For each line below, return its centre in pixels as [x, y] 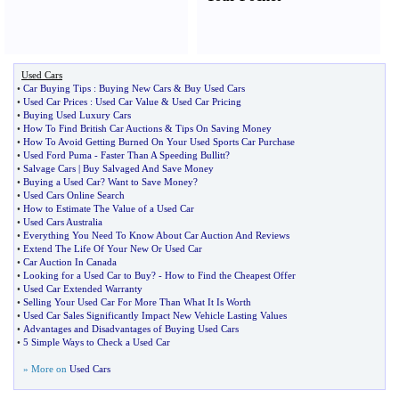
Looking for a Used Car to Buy [87, 275]
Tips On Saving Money [224, 128]
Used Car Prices [55, 102]
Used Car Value [127, 102]
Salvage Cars [49, 168]
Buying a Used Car [62, 182]
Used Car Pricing [207, 102]
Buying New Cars [135, 88]
